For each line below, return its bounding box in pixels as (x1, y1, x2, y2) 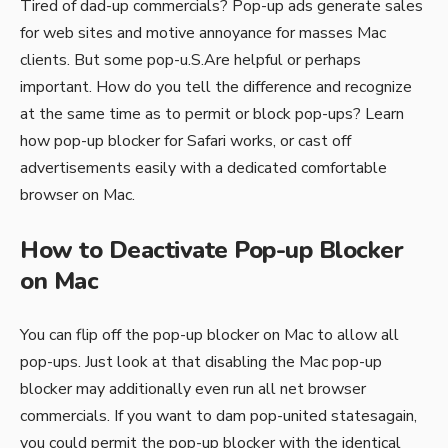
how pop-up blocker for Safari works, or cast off (20, 130, 351, 152)
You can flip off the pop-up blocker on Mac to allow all (20, 324, 399, 346)
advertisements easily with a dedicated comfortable (20, 157, 387, 179)
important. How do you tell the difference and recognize (20, 76, 412, 98)
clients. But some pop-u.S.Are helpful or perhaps (20, 49, 361, 71)
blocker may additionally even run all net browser (20, 378, 366, 400)
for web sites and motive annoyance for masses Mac (20, 22, 386, 44)
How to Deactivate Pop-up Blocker (20, 233, 403, 266)
